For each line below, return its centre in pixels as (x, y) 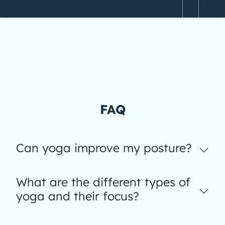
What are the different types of (103, 182)
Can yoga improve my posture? (104, 148)
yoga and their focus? (78, 196)
